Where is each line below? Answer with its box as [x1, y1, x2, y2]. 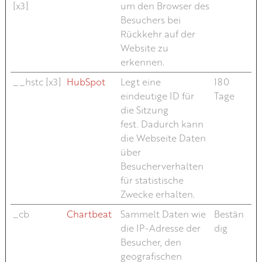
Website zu [120, 42, 168, 54]
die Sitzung [120, 104, 168, 116]
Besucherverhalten [120, 160, 204, 172]
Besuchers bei [120, 13, 181, 26]
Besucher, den [120, 236, 181, 248]
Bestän [213, 208, 244, 220]
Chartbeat [66, 208, 112, 220]
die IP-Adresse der [120, 222, 201, 234]
